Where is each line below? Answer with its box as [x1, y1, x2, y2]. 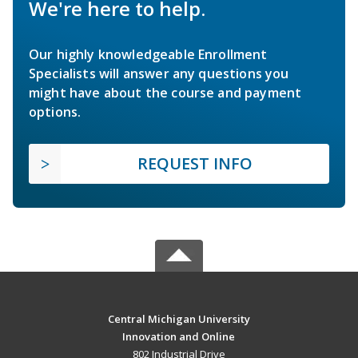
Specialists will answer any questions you [29, 64, 289, 82]
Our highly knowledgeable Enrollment [29, 45, 268, 63]
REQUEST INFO [137, 152, 253, 174]
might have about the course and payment [29, 83, 302, 101]
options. [29, 102, 82, 121]
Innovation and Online [122, 328, 236, 344]
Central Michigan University [107, 311, 250, 326]
